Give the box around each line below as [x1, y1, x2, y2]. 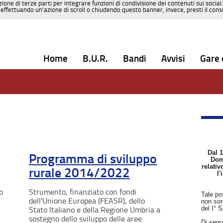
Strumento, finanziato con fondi [29, 187, 136, 197]
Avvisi [161, 53, 185, 64]
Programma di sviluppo [29, 151, 157, 167]
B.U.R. [83, 53, 108, 64]
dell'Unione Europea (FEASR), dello [29, 196, 145, 206]
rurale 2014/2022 [29, 165, 130, 181]
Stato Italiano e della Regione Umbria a [29, 205, 160, 215]
